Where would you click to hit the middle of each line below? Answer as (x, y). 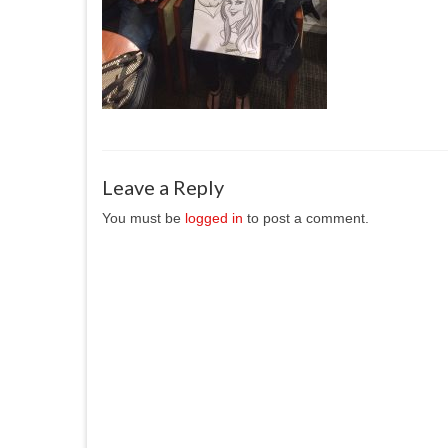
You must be (143, 218)
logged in (214, 218)
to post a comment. (306, 218)
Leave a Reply (163, 187)
